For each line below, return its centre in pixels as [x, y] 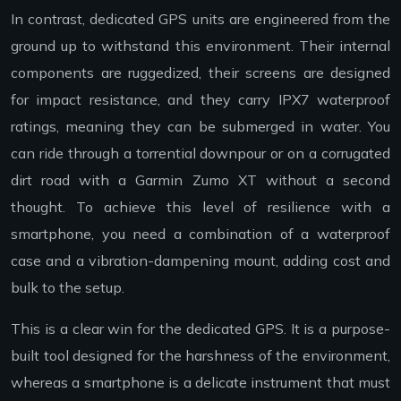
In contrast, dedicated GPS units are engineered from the [200, 18]
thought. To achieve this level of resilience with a [200, 206]
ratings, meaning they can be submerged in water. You [200, 126]
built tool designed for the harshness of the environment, [200, 355]
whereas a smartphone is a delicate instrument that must [200, 382]
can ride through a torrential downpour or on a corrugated [200, 153]
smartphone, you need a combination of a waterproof [200, 233]
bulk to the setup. [68, 287]
